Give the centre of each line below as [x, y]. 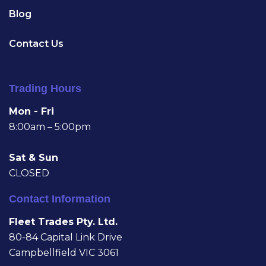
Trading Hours [45, 89]
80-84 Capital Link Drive [66, 237]
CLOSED [29, 173]
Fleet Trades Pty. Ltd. [63, 222]
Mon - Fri [31, 112]
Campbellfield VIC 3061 [64, 253]
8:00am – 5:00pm [50, 127]
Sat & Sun [34, 158]
